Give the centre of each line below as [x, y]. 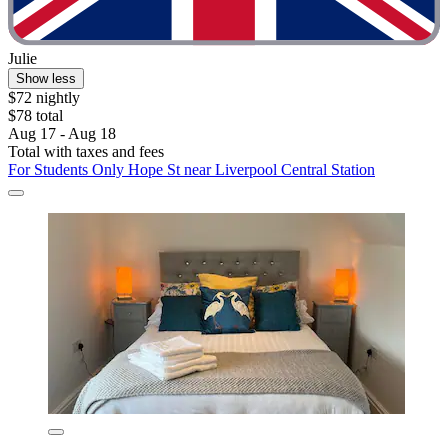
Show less [46, 78]
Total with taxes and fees [86, 151]
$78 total [35, 115]
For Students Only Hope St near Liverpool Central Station [191, 169]
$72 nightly [44, 97]
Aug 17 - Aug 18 [62, 133]
